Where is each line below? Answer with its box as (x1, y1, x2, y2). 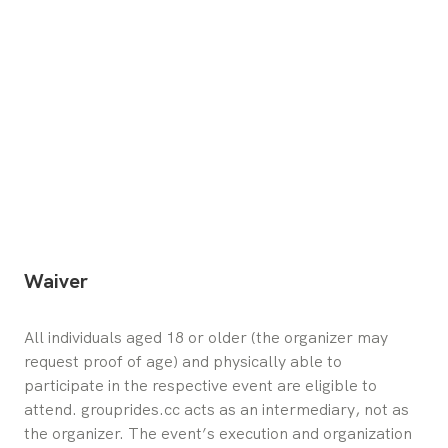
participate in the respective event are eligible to (24, 374, 377, 396)
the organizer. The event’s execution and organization (24, 422, 412, 444)
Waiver (24, 267, 88, 294)
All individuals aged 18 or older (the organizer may (24, 326, 388, 348)
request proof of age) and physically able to (24, 350, 342, 372)
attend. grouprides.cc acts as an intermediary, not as (24, 398, 409, 420)
